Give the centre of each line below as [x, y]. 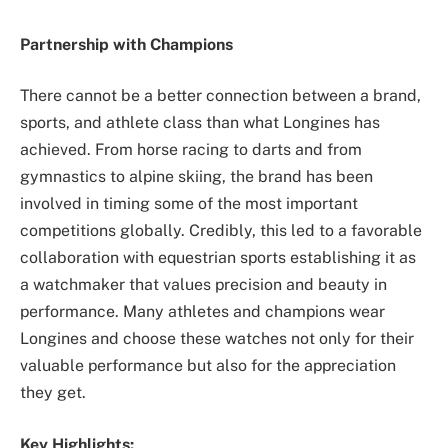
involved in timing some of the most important [189, 204]
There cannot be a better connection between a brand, [220, 96]
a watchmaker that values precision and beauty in [203, 285]
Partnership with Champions [126, 44]
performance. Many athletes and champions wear [202, 312]
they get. [53, 393]
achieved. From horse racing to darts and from [191, 150]
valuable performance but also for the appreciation [208, 366]
